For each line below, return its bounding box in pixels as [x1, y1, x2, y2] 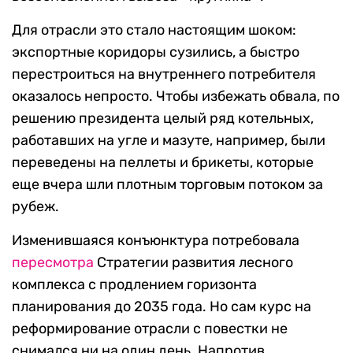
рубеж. [12, 198, 59, 216]
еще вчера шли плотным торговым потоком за [12, 176, 323, 194]
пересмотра [12, 254, 94, 272]
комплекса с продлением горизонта [12, 276, 257, 294]
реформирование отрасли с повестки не [12, 320, 288, 338]
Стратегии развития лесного [94, 254, 293, 272]
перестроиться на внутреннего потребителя [12, 65, 316, 84]
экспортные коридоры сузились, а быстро [12, 43, 299, 61]
